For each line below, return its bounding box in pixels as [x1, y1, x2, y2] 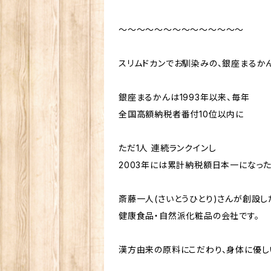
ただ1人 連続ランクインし [119, 142, 217, 153]
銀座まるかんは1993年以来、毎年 [119, 91, 250, 102]
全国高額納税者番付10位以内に [119, 108, 244, 119]
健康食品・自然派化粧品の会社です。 [119, 210, 260, 221]
